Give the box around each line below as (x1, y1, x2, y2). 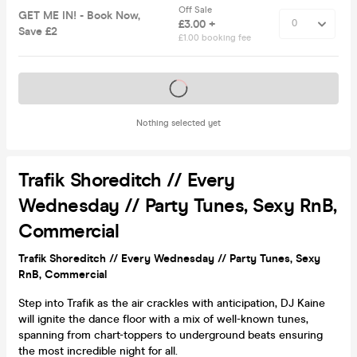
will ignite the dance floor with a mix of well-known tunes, (18, 312, 308, 326)
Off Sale (178, 4, 214, 15)
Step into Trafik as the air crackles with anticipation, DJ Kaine (18, 296, 325, 310)
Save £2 (18, 24, 57, 38)
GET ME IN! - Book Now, (18, 8, 140, 22)
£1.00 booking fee (178, 32, 251, 43)
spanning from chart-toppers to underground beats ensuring (18, 328, 323, 342)
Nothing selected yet (136, 117, 221, 128)
